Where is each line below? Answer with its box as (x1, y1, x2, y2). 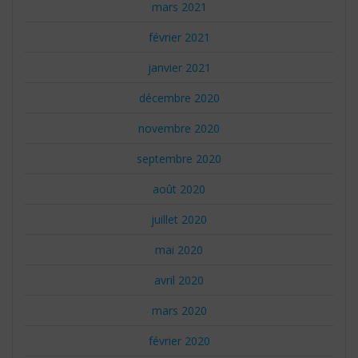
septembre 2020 (137, 150, 221, 166)
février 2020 (148, 332, 210, 348)
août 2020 (153, 181, 205, 197)
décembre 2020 (138, 89, 220, 105)
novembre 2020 (138, 120, 220, 136)
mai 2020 (155, 241, 203, 257)
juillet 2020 (151, 211, 207, 227)
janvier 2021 (147, 59, 211, 75)
